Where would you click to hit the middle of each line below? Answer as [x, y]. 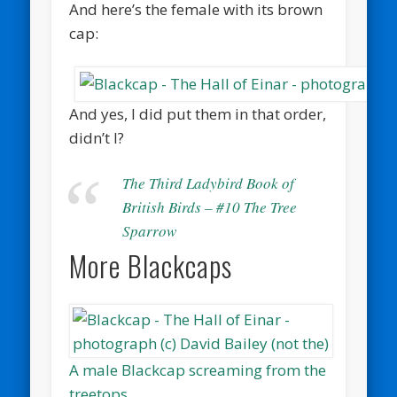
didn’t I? [97, 138]
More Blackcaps [151, 266]
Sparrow [150, 231]
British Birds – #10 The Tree [210, 207]
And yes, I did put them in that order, [198, 114]
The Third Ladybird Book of [209, 183]
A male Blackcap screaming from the [198, 370]
